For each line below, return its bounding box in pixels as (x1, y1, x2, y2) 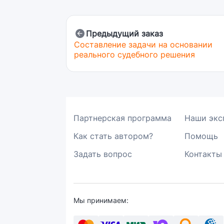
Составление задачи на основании (74, 39, 212, 49)
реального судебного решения (74, 49, 195, 59)
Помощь (184, 131, 218, 141)
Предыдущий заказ (86, 28, 163, 38)
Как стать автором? (73, 131, 153, 141)
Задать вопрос (73, 149, 132, 159)
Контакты (184, 149, 222, 159)
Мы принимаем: (73, 196, 128, 204)
